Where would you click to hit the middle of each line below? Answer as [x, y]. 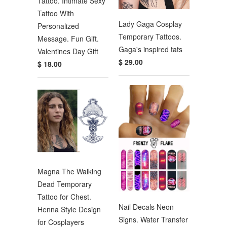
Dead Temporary [65, 184]
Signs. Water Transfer [153, 219]
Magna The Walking [69, 171]
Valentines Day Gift [68, 51]
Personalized [58, 26]
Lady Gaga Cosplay [150, 24]
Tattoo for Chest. [64, 196]
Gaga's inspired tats [150, 49]
